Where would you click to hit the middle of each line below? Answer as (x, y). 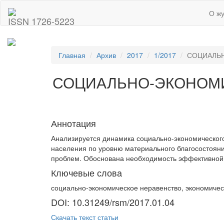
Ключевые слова (86, 173)
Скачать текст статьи (85, 217)
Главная (72, 55)
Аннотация (73, 123)
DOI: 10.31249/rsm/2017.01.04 (113, 202)
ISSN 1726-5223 (41, 21)
